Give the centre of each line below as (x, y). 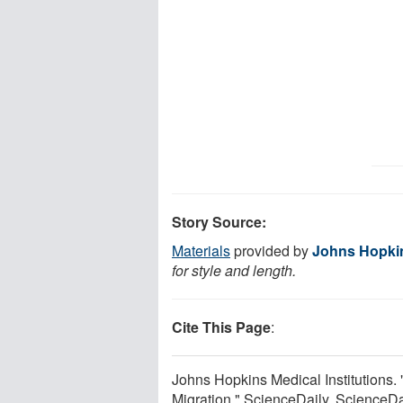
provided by (271, 250)
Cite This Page (221, 327)
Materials (201, 250)
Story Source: (219, 221)
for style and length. (234, 270)
